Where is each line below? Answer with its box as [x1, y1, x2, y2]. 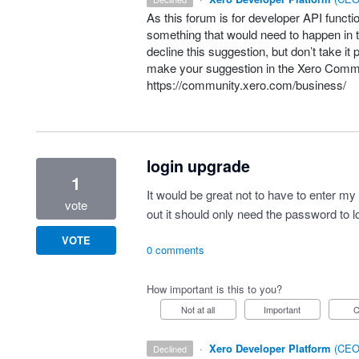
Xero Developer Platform [209, 341, 332, 356]
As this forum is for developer [146, 9, 303, 26]
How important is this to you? [146, 281, 282, 296]
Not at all [188, 303, 216, 316]
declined [159, 342, 188, 355]
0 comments [146, 242, 204, 257]
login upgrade [146, 155, 250, 177]
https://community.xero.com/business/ [146, 76, 346, 93]
